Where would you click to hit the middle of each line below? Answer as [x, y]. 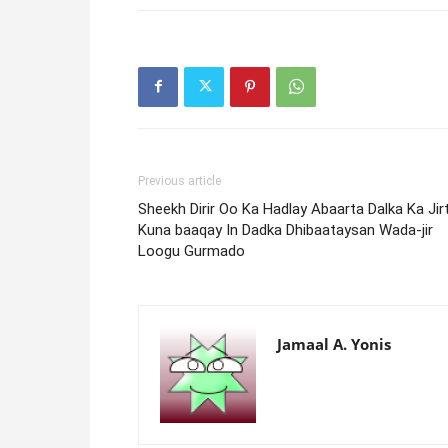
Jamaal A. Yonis [334, 343]
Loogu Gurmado [191, 250]
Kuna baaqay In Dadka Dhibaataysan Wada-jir [285, 229]
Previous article [179, 180]
